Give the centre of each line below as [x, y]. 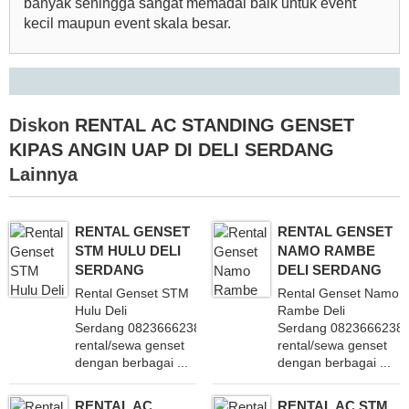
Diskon [42, 125]
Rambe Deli [312, 310]
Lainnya [43, 174]
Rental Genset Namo [339, 293]
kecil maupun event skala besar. [127, 23]
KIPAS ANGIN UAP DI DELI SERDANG [172, 149]
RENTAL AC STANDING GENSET [215, 125]
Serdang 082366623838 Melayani [173, 327]
